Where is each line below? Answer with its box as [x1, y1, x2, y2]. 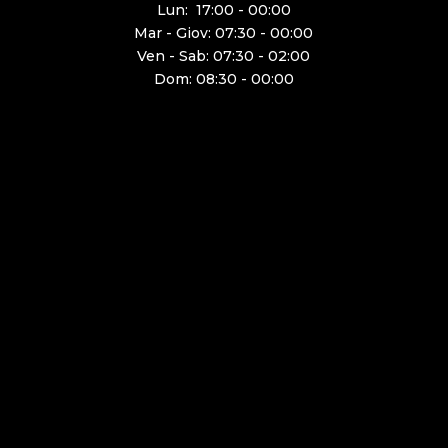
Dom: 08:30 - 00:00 [153, 70, 294, 89]
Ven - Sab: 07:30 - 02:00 [137, 47, 311, 66]
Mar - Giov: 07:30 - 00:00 [134, 24, 314, 43]
